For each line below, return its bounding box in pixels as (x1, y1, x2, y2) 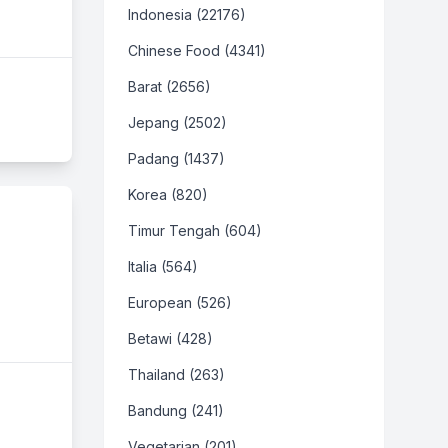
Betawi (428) (128, 330, 213, 347)
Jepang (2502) (128, 114, 227, 131)
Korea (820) (128, 186, 208, 203)
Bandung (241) (128, 402, 224, 419)
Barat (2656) (128, 78, 211, 95)
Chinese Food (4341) (128, 42, 266, 59)
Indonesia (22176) (128, 6, 246, 23)
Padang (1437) (128, 150, 225, 167)
